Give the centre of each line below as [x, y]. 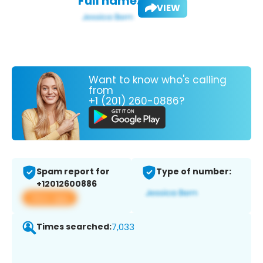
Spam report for [73, 172]
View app [50, 198]
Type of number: [194, 172]
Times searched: [74, 227]
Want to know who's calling [158, 80]
